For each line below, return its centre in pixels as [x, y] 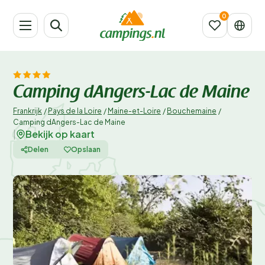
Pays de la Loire [75, 111]
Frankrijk [28, 111]
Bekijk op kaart [60, 134]
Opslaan [86, 149]
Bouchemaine [192, 111]
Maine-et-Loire [134, 111]
